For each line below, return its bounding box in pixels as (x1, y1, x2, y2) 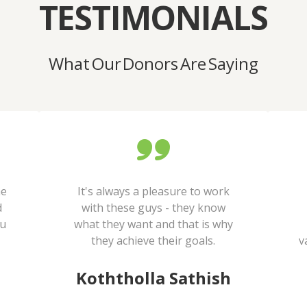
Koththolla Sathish (75, 267, 231, 290)
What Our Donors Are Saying (48, 51, 259, 75)
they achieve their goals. (91, 233, 216, 249)
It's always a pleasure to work (77, 184, 230, 199)
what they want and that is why (73, 217, 233, 232)
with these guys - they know (81, 200, 225, 216)
